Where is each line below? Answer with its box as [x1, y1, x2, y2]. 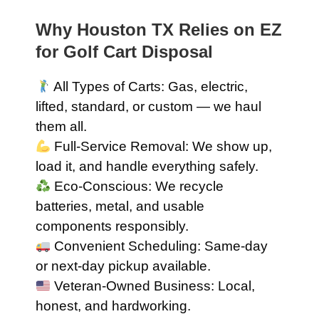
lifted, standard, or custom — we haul [36, 99, 261, 115]
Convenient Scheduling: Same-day [51, 239, 268, 254]
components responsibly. [36, 219, 189, 234]
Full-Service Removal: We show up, [51, 139, 273, 155]
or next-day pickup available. [36, 258, 211, 274]
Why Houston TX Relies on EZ [36, 20, 282, 40]
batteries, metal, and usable [36, 199, 204, 214]
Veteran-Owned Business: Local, [51, 278, 256, 294]
